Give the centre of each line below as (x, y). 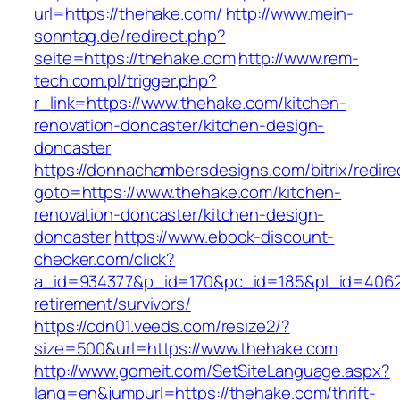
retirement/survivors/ (112, 304)
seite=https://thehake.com (135, 58)
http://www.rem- (299, 58)
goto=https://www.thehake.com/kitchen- (188, 192)
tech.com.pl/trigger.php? (125, 81)
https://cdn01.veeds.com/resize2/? (162, 326)
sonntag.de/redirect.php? (130, 36)
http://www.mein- (289, 14)
